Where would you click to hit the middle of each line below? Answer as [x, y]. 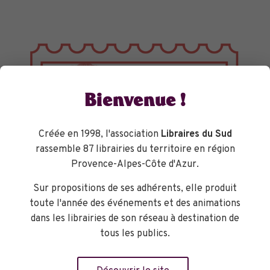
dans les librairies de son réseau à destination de [135, 219]
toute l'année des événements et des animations [135, 204]
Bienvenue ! [135, 102]
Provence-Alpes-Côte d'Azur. [135, 165]
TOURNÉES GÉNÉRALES [83, 230]
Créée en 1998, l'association [99, 134]
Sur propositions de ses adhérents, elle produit [135, 189]
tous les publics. [135, 234]
